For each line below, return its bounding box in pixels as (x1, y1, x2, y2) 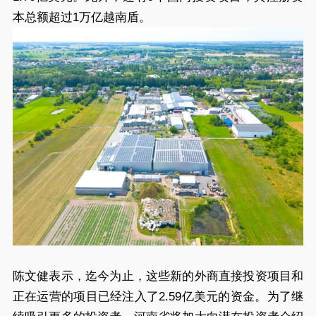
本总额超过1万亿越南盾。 (12, 10, 151, 24)
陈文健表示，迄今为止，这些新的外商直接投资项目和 (12, 269, 304, 284)
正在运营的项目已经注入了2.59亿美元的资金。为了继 (12, 290, 304, 304)
